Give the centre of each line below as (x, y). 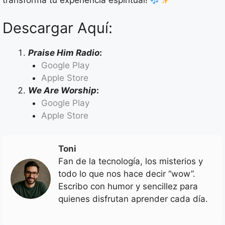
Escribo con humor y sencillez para (128, 187)
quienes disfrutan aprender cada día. (133, 199)
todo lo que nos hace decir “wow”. (127, 174)
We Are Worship (62, 90)
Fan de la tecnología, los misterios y (131, 161)
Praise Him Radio (64, 52)
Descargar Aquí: (58, 28)
